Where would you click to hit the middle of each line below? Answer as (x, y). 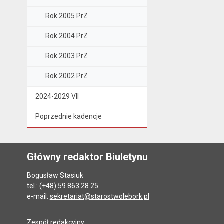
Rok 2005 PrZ (66, 16)
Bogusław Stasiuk (55, 176)
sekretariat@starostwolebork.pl (99, 197)
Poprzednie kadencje (68, 117)
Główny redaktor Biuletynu (87, 157)
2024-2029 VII (57, 97)
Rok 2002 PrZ (66, 76)
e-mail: (38, 197)
